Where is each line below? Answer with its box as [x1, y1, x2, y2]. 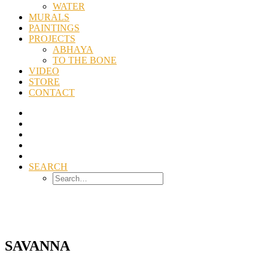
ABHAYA [53, 44, 93, 54]
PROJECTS [29, 33, 75, 44]
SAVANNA [5, 237, 70, 254]
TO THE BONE [53, 55, 117, 65]
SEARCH [29, 162, 68, 172]
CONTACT [29, 87, 75, 98]
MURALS [29, 12, 69, 22]
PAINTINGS [29, 23, 80, 33]
